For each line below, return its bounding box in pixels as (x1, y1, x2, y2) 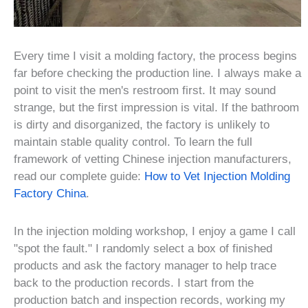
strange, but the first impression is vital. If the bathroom (14, 100, 299, 114)
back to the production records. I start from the (14, 276, 254, 289)
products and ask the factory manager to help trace (14, 258, 276, 272)
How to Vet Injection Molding (144, 169, 290, 183)
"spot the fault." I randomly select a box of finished (14, 241, 272, 255)
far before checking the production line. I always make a (14, 66, 301, 80)
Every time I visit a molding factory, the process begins (14, 49, 297, 63)
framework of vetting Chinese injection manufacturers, (14, 152, 291, 166)
